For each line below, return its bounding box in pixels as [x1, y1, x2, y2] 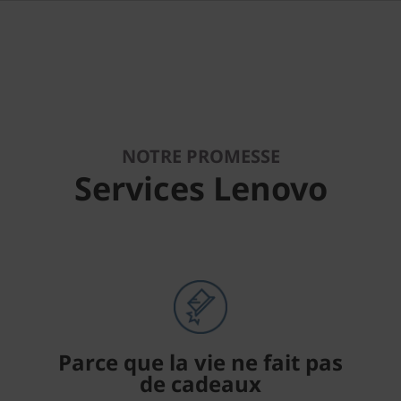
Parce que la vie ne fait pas [58, 347, 343, 377]
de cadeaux [140, 369, 261, 398]
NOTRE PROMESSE [121, 144, 280, 168]
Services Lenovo [73, 166, 328, 210]
